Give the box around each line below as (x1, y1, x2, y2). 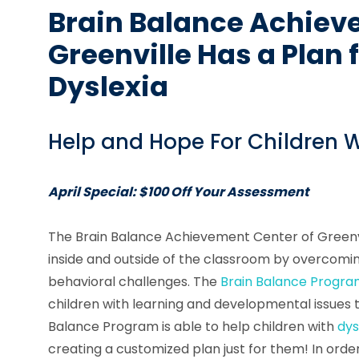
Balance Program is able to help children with (48, 317, 337, 336)
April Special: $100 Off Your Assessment (48, 182, 311, 201)
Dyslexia (48, 67, 168, 106)
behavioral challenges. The (48, 272, 220, 291)
